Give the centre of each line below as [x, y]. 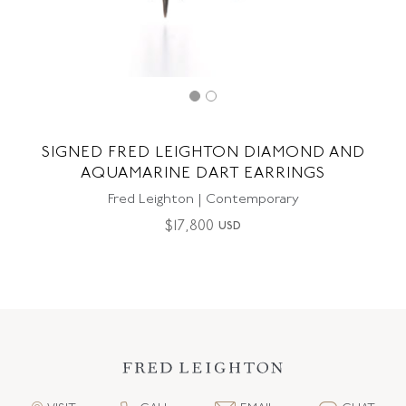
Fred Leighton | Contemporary [203, 200]
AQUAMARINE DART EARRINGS [203, 174]
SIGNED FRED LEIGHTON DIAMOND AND [203, 153]
